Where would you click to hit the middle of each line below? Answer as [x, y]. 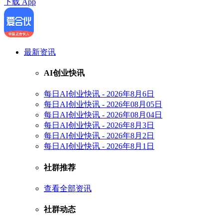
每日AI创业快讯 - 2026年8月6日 [99, 94]
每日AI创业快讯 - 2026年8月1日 [99, 146]
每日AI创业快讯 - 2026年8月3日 [99, 125]
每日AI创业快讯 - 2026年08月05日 [103, 105]
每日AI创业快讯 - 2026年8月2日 [99, 136]
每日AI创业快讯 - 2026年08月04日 [103, 115]
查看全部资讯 [68, 188]
